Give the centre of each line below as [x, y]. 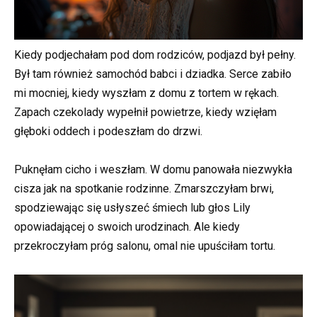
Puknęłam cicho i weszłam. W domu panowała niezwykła [153, 169]
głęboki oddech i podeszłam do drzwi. [108, 131]
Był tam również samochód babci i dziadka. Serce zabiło [153, 74]
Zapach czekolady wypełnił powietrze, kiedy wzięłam [145, 112]
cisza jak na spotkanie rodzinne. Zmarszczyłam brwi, [144, 188]
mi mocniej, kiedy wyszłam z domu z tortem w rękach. [146, 93]
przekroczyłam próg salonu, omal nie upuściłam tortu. [145, 246]
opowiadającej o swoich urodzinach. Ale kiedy [127, 226]
